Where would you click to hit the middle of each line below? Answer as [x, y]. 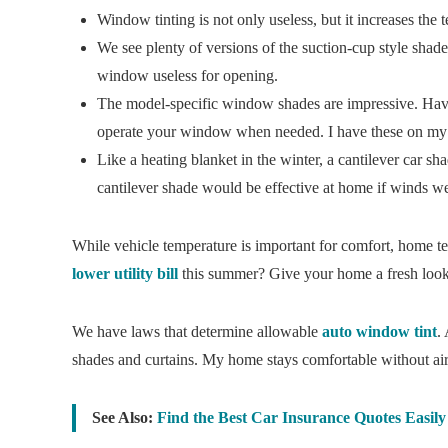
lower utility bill [125, 273]
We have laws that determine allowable [197, 331]
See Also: [124, 417]
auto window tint [379, 331]
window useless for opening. [187, 75]
